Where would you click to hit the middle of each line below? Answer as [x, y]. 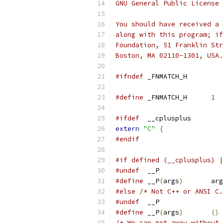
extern [127, 129]
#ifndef [129, 76]
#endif [127, 139]
